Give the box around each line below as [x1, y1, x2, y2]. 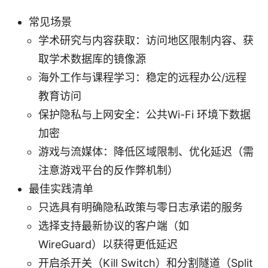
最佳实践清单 [29, 182, 93, 195]
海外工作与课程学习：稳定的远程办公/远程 [38, 71, 246, 84]
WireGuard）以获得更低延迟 [38, 237, 178, 251]
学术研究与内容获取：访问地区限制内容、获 [38, 33, 254, 47]
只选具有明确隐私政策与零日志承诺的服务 [38, 200, 243, 214]
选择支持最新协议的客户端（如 [38, 219, 189, 232]
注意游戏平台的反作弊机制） [38, 163, 178, 176]
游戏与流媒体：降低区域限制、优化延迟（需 [38, 145, 254, 158]
